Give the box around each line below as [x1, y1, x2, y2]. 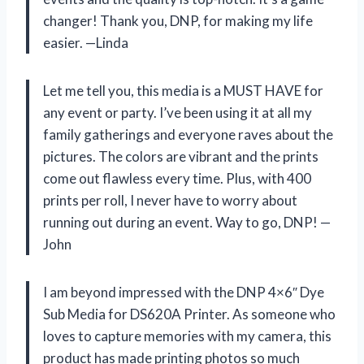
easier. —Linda [43, 33, 128, 51]
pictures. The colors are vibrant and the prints [43, 147, 318, 165]
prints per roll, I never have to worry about [43, 191, 297, 209]
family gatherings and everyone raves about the [43, 125, 333, 143]
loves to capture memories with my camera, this [43, 327, 331, 344]
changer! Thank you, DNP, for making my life [43, 11, 313, 29]
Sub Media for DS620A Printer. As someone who [43, 305, 336, 323]
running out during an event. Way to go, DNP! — [43, 213, 331, 231]
